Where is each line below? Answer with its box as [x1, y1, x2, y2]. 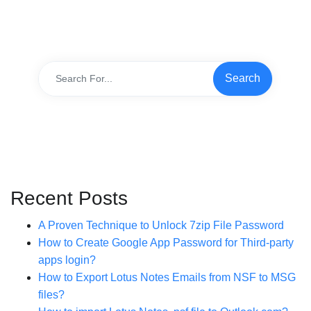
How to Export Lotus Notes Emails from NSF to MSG [38, 271, 296, 283]
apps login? [38, 253, 96, 266]
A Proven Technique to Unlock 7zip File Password [38, 219, 284, 231]
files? [38, 288, 65, 301]
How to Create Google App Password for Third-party [38, 236, 294, 249]
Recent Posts [10, 187, 128, 209]
